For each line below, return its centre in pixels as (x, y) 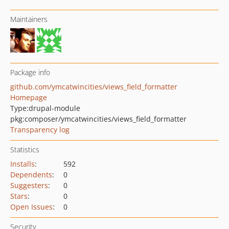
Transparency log (40, 130)
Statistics (25, 150)
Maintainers (29, 19)
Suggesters (29, 185)
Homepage (29, 97)
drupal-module (54, 108)
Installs (22, 164)
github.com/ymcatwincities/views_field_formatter (94, 87)
